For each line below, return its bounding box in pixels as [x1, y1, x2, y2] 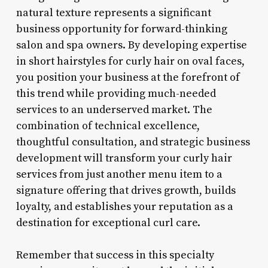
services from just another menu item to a [16, 167, 223, 181]
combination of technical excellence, [16, 118, 200, 133]
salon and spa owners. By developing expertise [16, 38, 247, 52]
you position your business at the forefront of [16, 70, 240, 84]
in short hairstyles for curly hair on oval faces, [16, 54, 245, 68]
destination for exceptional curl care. [16, 215, 200, 230]
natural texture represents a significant [16, 5, 211, 20]
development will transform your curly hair [16, 151, 232, 165]
